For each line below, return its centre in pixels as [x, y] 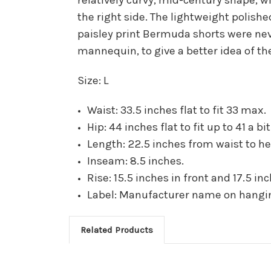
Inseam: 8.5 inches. [136, 161]
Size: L [93, 80]
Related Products [116, 230]
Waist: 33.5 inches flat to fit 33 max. [177, 110]
